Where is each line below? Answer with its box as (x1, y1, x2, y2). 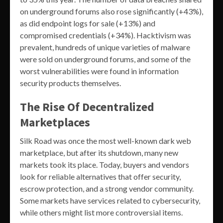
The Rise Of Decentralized (20, 99, 154, 114)
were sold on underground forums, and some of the (20, 54, 191, 64)
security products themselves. (20, 78, 121, 88)
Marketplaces (20, 114, 90, 130)
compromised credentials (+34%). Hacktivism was (20, 30, 191, 40)
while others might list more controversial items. (20, 207, 183, 217)
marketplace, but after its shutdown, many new (20, 147, 178, 157)
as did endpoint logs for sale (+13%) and (20, 18, 155, 28)
